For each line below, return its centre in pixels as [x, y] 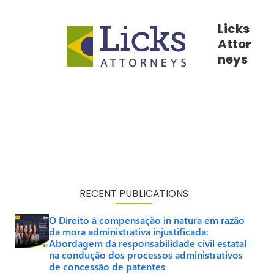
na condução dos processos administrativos [146, 255]
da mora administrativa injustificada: [129, 231]
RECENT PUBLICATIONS [134, 194]
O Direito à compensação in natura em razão [147, 220]
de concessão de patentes [107, 266]
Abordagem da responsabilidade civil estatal [148, 243]
